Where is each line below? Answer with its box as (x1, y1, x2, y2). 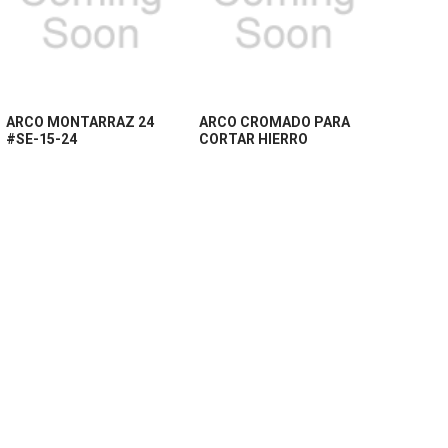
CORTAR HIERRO (199, 130, 309, 147)
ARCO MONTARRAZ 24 (6, 113, 155, 130)
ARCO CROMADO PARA (199, 113, 351, 130)
